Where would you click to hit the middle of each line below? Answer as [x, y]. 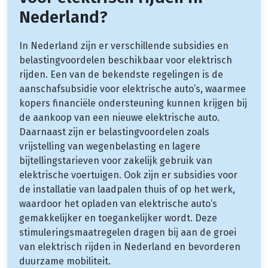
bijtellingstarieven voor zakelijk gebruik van [116, 160]
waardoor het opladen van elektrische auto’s [118, 203]
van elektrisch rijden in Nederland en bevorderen [130, 246]
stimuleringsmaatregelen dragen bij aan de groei [128, 232]
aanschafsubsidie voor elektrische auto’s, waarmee [133, 89]
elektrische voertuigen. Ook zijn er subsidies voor [128, 175]
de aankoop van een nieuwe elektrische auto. [119, 117]
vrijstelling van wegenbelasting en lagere [110, 146]
